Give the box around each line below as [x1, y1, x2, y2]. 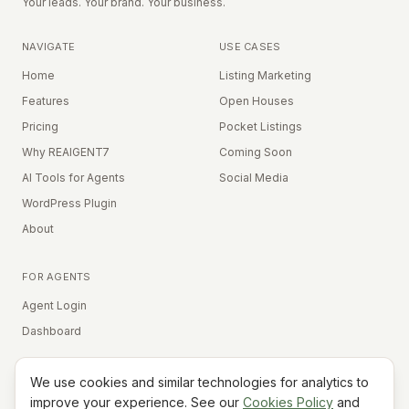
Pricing [22, 120, 58, 133]
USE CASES [219, 40, 281, 53]
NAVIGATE [22, 40, 76, 53]
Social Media [219, 171, 288, 184]
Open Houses [219, 94, 294, 108]
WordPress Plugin [22, 196, 117, 210]
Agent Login [22, 299, 87, 312]
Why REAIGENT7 [22, 145, 110, 159]
